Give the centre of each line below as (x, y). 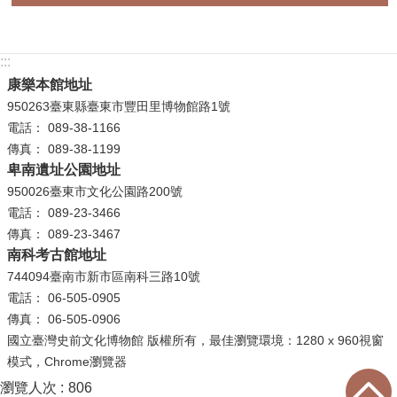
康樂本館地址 (50, 84)
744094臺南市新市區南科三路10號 (104, 276)
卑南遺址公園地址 (64, 169)
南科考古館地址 (57, 254)
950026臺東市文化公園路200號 (95, 191)
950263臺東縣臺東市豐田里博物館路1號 (119, 106)
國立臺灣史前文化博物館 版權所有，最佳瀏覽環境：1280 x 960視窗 (195, 340)
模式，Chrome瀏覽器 (67, 361)
